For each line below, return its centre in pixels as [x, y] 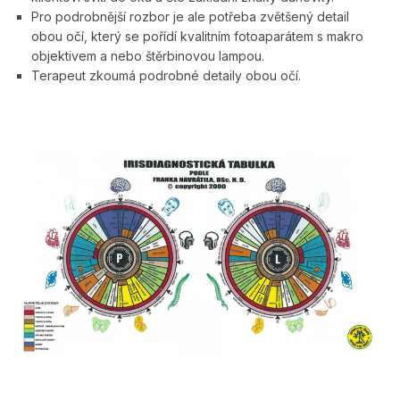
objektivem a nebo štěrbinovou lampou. [148, 56]
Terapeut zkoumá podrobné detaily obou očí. [166, 76]
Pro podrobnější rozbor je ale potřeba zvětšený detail [190, 17]
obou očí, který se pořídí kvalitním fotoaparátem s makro [197, 37]
